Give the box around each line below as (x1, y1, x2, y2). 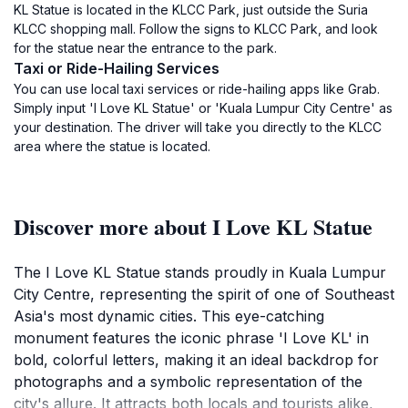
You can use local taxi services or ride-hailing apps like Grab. (14, 81, 380, 97)
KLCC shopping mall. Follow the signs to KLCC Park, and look (14, 21, 378, 36)
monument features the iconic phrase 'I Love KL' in (14, 329, 369, 347)
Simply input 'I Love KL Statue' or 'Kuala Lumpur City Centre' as (14, 100, 393, 116)
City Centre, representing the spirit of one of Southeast (14, 285, 394, 303)
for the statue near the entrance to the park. (14, 40, 277, 56)
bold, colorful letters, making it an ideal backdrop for (14, 351, 379, 369)
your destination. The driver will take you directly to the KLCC (14, 119, 382, 135)
